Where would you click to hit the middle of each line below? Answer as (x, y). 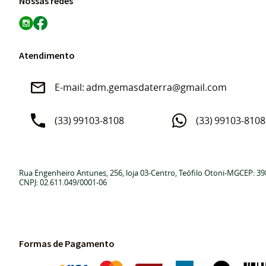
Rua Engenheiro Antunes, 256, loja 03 (84, 173)
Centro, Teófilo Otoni (188, 173)
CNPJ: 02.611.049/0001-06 (63, 183)
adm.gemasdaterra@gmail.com (156, 87)
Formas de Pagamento (67, 243)
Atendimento (47, 55)
